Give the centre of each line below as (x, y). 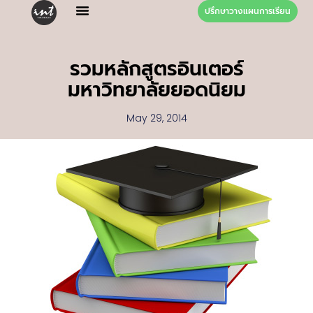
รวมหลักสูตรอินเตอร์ (156, 68)
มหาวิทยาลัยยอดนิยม (156, 89)
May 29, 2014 (156, 118)
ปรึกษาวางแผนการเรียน (247, 11)
